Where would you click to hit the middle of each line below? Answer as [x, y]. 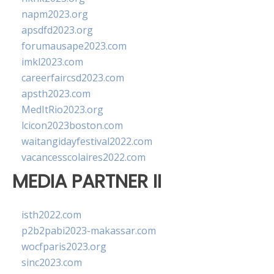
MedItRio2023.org [62, 109]
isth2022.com [51, 215]
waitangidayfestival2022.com [87, 141]
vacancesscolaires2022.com [83, 157]
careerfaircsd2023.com [73, 78]
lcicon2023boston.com [72, 125]
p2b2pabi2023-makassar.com [89, 231]
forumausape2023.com [74, 46]
